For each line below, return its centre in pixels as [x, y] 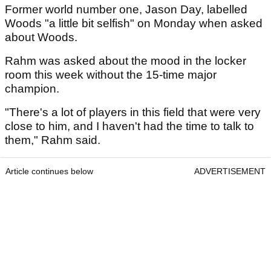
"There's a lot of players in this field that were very [133, 113]
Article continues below [49, 171]
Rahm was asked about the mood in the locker [126, 61]
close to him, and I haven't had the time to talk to [129, 126]
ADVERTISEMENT [230, 171]
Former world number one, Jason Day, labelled [126, 10]
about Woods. [43, 38]
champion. [34, 89]
